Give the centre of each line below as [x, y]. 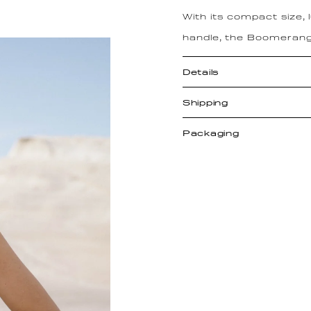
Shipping [205, 103]
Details [201, 72]
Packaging [211, 133]
